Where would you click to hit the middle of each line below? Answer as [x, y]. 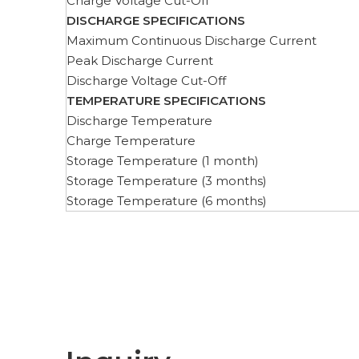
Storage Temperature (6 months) [167, 201]
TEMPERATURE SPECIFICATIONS [166, 101]
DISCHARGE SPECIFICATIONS [156, 20]
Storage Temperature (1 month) [163, 161]
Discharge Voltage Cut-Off [146, 81]
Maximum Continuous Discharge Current [192, 40]
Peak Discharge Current [140, 61]
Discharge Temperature [139, 121]
